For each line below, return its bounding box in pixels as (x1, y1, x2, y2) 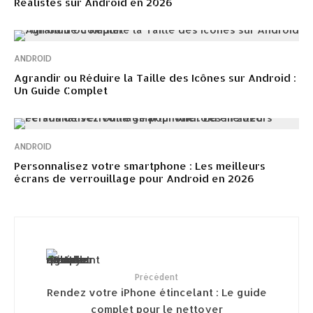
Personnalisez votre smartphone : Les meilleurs (14, 159, 265, 173)
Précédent (135, 272, 178, 282)
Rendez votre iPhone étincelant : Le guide (46, 285, 267, 298)
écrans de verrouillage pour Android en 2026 (14, 172, 254, 185)
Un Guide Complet (14, 84, 108, 97)
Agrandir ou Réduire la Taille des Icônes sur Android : (14, 71, 296, 85)
